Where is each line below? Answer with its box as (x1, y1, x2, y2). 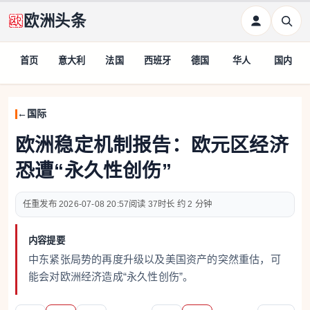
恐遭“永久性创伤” (15, 160, 172, 181)
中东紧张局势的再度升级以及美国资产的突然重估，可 (28, 253, 281, 265)
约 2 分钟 (176, 199, 212, 209)
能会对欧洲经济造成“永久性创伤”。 (28, 271, 194, 282)
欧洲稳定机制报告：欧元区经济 (15, 134, 289, 156)
